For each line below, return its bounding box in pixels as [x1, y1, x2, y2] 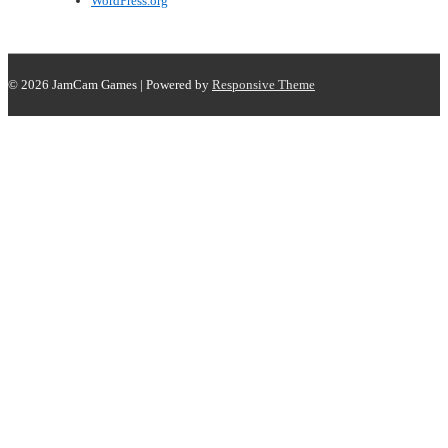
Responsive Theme [212, 76, 315, 92]
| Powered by [140, 76, 212, 92]
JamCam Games [52, 76, 140, 92]
